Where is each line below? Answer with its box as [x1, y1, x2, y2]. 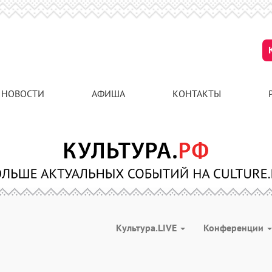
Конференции [203, 222, 266, 234]
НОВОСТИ [1, 87, 44, 100]
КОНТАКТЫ [172, 87, 221, 100]
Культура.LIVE [116, 222, 179, 234]
